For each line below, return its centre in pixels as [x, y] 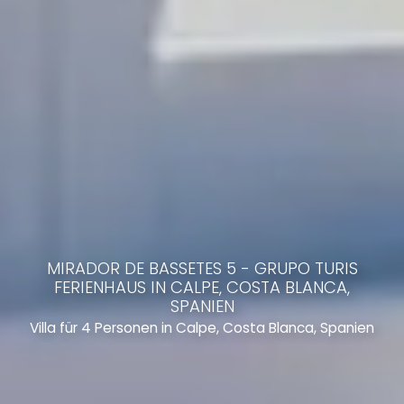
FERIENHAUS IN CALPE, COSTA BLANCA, [202, 287]
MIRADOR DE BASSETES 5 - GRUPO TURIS [202, 268]
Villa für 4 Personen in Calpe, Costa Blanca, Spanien [202, 328]
